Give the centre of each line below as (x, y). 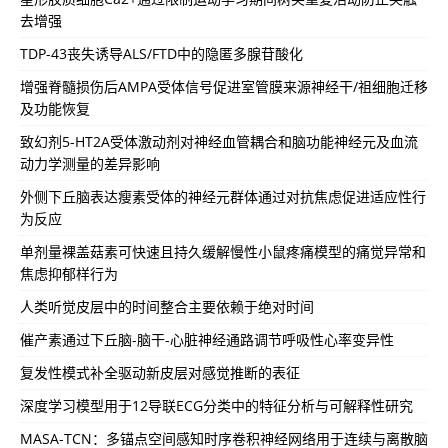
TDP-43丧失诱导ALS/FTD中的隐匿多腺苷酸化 (161, 53)
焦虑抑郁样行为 (69, 273)
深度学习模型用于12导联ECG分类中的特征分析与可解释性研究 (216, 405)
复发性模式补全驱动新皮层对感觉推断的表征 (160, 372)
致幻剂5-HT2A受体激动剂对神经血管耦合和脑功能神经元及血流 (219, 141)
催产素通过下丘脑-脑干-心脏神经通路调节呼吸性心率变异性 (207, 339)
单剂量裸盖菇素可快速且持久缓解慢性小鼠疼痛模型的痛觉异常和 (223, 251)
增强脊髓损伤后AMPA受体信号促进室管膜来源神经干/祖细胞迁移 (224, 86)
